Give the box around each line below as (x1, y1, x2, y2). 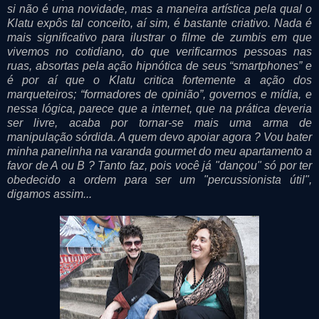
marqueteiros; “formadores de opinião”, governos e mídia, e (7, 88, 312, 100)
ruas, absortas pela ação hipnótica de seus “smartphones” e (7, 59, 312, 72)
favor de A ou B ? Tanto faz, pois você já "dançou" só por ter (7, 159, 312, 172)
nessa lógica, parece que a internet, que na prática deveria (7, 102, 312, 115)
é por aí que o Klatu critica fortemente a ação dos (7, 73, 312, 86)
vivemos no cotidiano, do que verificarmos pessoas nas (7, 45, 312, 58)
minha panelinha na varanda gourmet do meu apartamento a (7, 145, 312, 157)
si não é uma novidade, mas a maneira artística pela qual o (7, 2, 312, 15)
